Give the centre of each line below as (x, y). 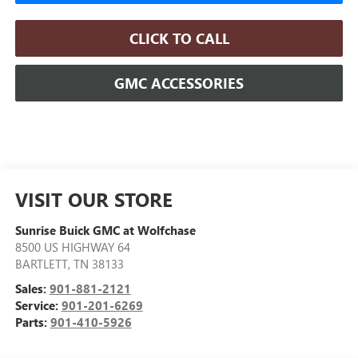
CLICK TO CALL (179, 38)
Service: (38, 305)
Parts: (32, 322)
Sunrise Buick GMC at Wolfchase (105, 230)
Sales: (32, 288)
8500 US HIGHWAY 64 (72, 247)
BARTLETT (41, 263)
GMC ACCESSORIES (179, 83)
